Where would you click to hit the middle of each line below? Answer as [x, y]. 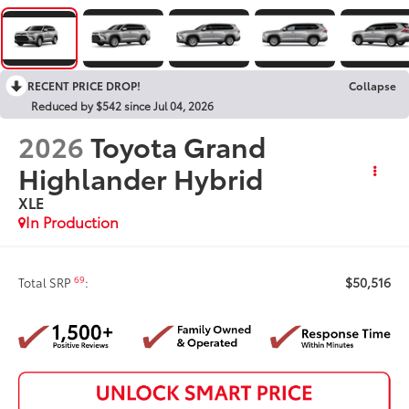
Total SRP [47, 282]
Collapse [372, 85]
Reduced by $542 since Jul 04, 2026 [122, 105]
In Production [73, 221]
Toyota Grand [178, 145]
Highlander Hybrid [141, 177]
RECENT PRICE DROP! [84, 85]
